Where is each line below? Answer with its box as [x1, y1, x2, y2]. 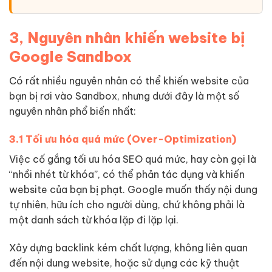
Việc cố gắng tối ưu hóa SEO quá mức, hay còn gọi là [9, 152, 256, 165]
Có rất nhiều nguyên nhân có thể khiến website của [9, 74, 249, 87]
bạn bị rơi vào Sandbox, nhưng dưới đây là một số [9, 89, 239, 102]
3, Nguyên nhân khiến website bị [9, 28, 245, 47]
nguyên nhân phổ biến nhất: [9, 104, 136, 117]
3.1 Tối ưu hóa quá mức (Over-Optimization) [9, 132, 236, 145]
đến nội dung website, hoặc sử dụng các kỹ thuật [9, 256, 239, 269]
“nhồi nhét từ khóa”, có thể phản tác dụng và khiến [9, 168, 245, 180]
